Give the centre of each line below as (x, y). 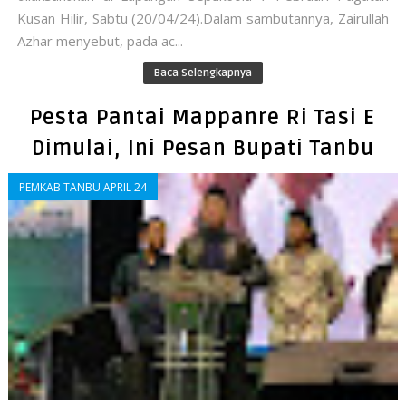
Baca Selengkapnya (203, 73)
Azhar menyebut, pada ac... (100, 41)
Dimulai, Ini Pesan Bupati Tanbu (203, 149)
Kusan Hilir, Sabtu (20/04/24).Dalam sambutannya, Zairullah (203, 19)
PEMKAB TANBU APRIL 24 (82, 188)
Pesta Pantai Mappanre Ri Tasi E (203, 118)
